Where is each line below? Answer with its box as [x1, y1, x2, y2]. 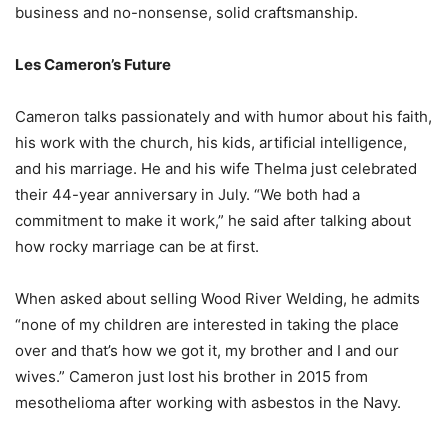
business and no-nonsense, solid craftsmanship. [15, 3, 358, 23]
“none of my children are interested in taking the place [15, 315, 399, 335]
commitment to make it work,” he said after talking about [15, 211, 411, 231]
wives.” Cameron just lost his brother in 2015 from [15, 367, 368, 387]
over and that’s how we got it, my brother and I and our [15, 341, 399, 361]
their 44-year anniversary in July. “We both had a [15, 185, 360, 205]
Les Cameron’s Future [15, 55, 171, 75]
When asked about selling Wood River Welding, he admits [15, 289, 420, 309]
